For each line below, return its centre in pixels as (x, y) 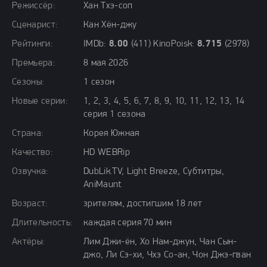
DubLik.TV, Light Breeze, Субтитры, (154, 172)
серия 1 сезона (115, 114)
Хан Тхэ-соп (108, 6)
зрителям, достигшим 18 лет (143, 204)
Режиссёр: (34, 6)
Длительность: (43, 223)
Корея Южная (111, 133)
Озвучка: (30, 172)
